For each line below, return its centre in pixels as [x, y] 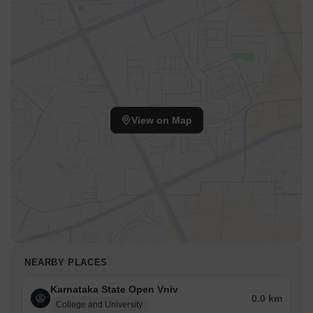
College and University [99, 305]
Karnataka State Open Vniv [114, 290]
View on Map [161, 121]
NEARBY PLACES [66, 263]
